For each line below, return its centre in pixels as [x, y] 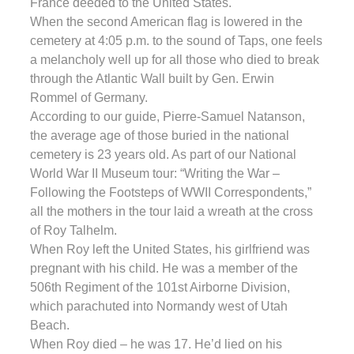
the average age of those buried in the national [160, 135]
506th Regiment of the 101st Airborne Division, [160, 287]
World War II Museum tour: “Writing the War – [155, 173]
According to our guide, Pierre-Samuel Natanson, [168, 116]
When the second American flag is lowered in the [166, 21]
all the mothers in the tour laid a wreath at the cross [171, 211]
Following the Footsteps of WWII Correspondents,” [171, 192]
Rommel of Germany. [89, 97]
